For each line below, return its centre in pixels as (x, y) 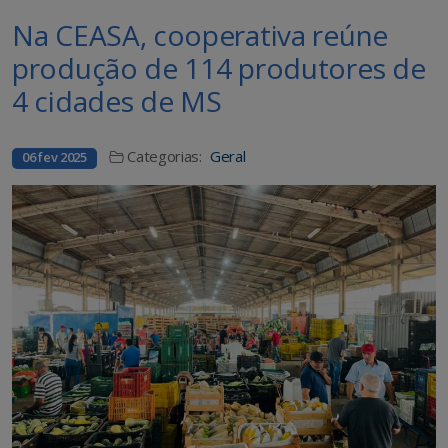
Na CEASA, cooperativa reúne (200, 35)
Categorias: (164, 156)
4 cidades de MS (117, 101)
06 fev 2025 (54, 157)
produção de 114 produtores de (219, 68)
